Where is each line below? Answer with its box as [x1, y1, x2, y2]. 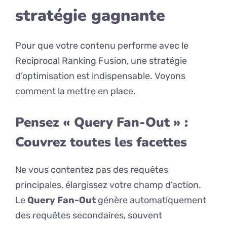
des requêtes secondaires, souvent [15, 210, 162, 221]
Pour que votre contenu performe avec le [15, 40, 188, 52]
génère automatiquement [96, 195, 206, 206]
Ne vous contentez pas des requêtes [15, 164, 168, 176]
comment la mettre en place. [15, 86, 136, 97]
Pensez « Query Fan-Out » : [15, 113, 188, 132]
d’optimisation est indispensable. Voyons [15, 70, 185, 82]
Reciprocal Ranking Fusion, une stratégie [15, 55, 187, 67]
